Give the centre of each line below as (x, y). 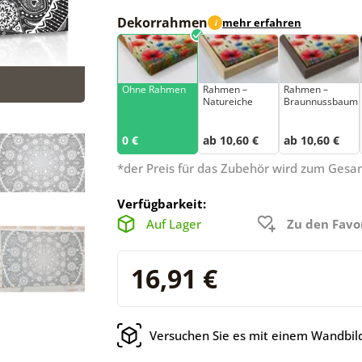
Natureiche (228, 101)
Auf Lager (174, 223)
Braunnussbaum (321, 101)
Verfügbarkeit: (162, 203)
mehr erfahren (262, 23)
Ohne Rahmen (154, 89)
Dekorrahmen (162, 22)
